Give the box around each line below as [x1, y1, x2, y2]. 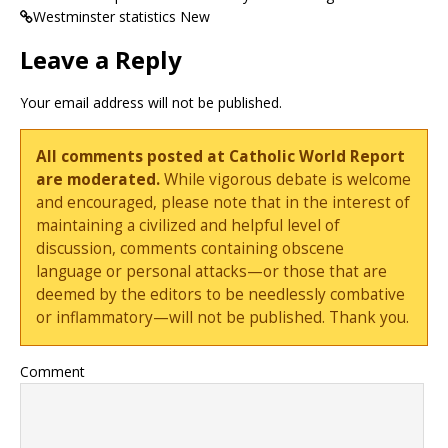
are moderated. [36, 169, 161, 191]
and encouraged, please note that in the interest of [36, 192, 411, 214]
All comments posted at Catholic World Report [36, 146, 406, 168]
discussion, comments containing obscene [36, 238, 345, 260]
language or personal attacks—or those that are [36, 261, 388, 283]
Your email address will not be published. [20, 92, 282, 112]
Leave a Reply [20, 42, 182, 76]
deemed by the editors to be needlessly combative [36, 284, 406, 306]
